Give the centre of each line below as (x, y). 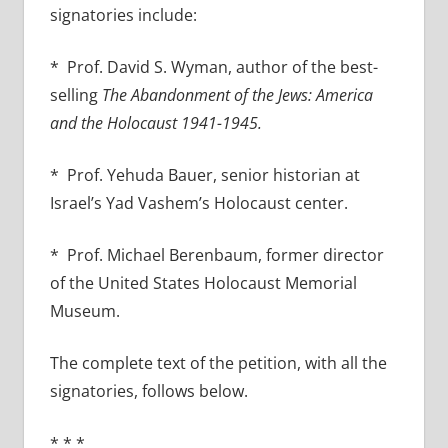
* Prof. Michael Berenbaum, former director (216, 254)
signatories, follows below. (148, 390)
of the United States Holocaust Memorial (203, 282)
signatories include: (123, 14)
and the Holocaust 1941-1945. (155, 122)
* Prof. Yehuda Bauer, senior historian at (204, 174)
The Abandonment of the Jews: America (237, 94)
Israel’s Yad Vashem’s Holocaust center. (198, 202)
